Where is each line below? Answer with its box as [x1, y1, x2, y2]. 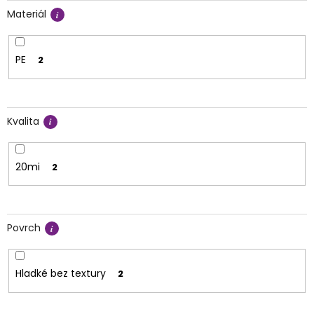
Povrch [7, 220, 41, 235]
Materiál [7, 6, 46, 21]
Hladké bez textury [15, 266, 107, 281]
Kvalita [7, 114, 39, 128]
